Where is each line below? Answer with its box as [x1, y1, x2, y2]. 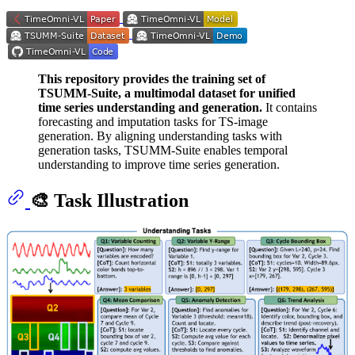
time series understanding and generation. [38, 100, 262, 114]
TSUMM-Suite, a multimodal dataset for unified [38, 86, 296, 100]
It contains [262, 100, 317, 114]
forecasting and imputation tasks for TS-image [38, 114, 268, 128]
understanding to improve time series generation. [38, 157, 280, 171]
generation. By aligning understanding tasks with [38, 128, 282, 143]
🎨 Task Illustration [30, 189, 189, 211]
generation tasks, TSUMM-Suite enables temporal [38, 143, 288, 157]
